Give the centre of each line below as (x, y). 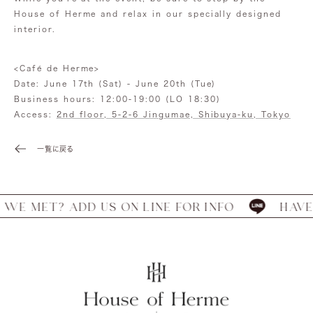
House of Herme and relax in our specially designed (148, 13)
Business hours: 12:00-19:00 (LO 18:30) (117, 99)
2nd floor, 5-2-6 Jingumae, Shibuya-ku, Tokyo (173, 114)
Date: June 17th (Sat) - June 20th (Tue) (115, 83)
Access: (35, 114)
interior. (35, 29)
